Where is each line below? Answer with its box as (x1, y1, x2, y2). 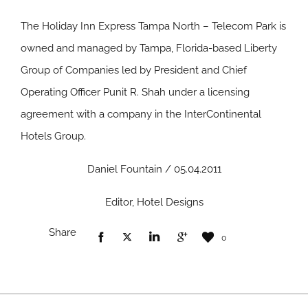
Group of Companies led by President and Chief (21, 64, 247, 76)
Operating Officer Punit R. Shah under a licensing (21, 86, 250, 98)
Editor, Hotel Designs (104, 196, 203, 208)
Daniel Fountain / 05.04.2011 (87, 163, 221, 175)
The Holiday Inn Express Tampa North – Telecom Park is (21, 20, 286, 32)
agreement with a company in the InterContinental (21, 108, 261, 120)
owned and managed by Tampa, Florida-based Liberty (21, 42, 277, 54)
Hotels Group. (21, 130, 86, 142)
